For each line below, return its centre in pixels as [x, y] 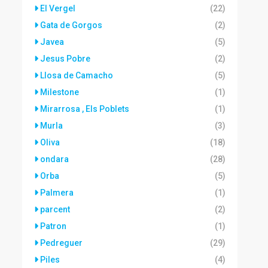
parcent [55, 209]
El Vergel [58, 8]
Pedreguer [61, 243]
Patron [53, 226]
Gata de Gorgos [71, 25]
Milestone [60, 92]
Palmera [57, 193]
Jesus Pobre [65, 59]
